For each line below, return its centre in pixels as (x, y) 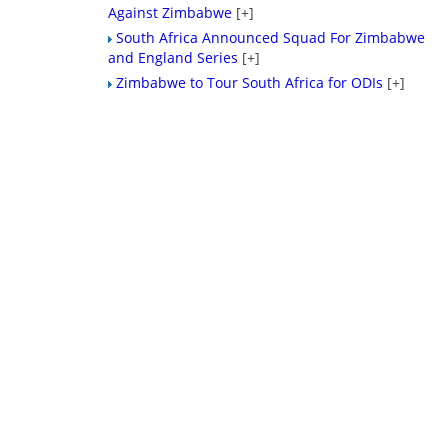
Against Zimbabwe (170, 12)
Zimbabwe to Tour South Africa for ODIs (250, 82)
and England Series (173, 57)
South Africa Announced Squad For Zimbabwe (271, 37)
